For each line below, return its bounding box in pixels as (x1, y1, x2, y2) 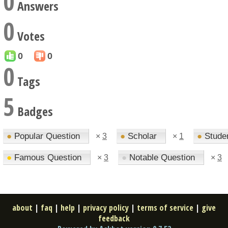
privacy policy (83, 202, 129, 213)
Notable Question (127, 153, 197, 162)
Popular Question (12, 131, 82, 141)
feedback (98, 213, 130, 224)
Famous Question (12, 153, 84, 162)
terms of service (137, 202, 193, 213)
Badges (14, 103, 53, 120)
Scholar (125, 131, 159, 141)
